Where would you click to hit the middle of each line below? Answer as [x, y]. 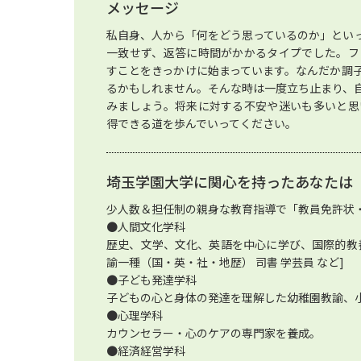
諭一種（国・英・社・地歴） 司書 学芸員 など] [225, 262]
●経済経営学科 [146, 351]
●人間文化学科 [146, 226]
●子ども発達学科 [151, 280]
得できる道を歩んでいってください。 [201, 123]
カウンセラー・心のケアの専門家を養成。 [214, 333]
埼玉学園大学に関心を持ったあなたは [230, 181]
